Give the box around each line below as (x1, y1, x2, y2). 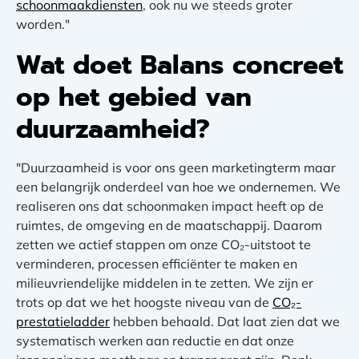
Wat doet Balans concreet (16, 46, 343, 86)
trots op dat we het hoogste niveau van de (16, 294, 272, 311)
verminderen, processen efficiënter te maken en (16, 256, 297, 272)
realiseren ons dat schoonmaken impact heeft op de (16, 198, 324, 215)
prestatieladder (16, 313, 110, 330)
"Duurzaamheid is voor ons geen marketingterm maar (16, 159, 336, 176)
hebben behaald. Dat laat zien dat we (110, 313, 340, 330)
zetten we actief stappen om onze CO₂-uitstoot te (16, 236, 311, 253)
